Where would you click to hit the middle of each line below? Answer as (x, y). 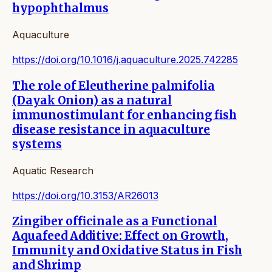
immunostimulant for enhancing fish (124, 115)
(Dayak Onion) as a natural (92, 100)
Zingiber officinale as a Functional (115, 222)
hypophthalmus (60, 8)
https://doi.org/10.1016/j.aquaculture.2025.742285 (125, 60)
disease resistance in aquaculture (111, 129)
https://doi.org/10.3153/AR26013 (85, 195)
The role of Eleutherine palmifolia (114, 86)
